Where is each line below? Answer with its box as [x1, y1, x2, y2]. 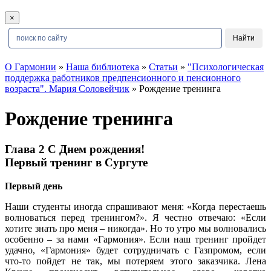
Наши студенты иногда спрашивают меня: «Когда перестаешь [5, 201, 266, 212]
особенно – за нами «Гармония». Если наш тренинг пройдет [5, 233, 266, 244]
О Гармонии [5, 62, 56, 73]
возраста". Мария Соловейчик [5, 83, 129, 94]
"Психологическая [188, 62, 264, 73]
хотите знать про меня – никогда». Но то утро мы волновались [5, 223, 266, 233]
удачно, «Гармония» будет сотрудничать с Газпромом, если [5, 244, 266, 255]
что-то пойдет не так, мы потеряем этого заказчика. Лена [5, 255, 266, 266]
